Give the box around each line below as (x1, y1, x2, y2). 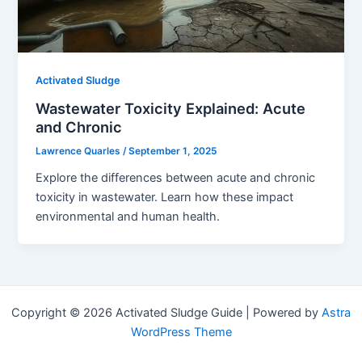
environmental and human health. (36, 209, 221, 225)
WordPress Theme (130, 325, 232, 340)
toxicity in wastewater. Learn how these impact (36, 190, 294, 205)
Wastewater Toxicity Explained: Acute (36, 99, 306, 117)
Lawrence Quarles (36, 145, 124, 158)
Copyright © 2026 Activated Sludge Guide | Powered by (11, 305, 322, 321)
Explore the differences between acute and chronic (36, 170, 316, 186)
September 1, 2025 (128, 145, 217, 158)
